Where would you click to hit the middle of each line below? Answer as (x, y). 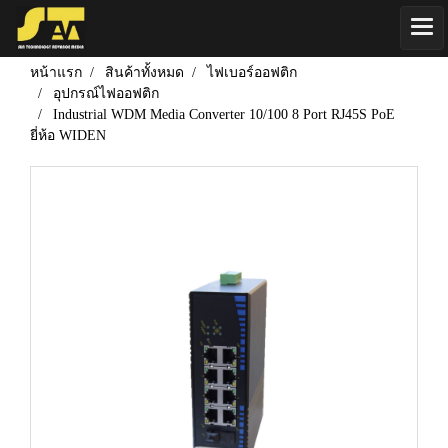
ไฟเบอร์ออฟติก (252, 72)
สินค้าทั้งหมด (144, 72)
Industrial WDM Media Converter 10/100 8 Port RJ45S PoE (224, 114)
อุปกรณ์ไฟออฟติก (106, 93)
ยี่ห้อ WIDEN (68, 135)
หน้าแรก (56, 72)
